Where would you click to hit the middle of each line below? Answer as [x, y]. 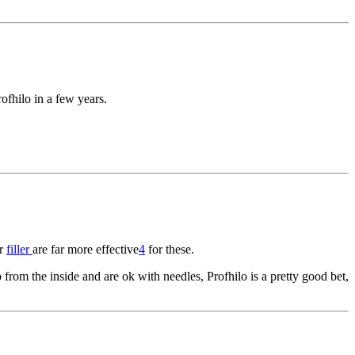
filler [19, 250]
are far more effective [86, 250]
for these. [170, 250]
